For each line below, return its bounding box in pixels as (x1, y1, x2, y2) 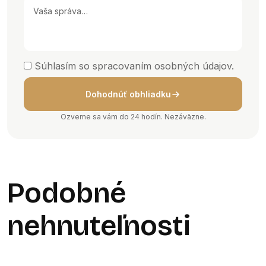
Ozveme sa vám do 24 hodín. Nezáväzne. (60, 112, 206, 121)
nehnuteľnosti (7, 208, 191, 243)
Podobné (7, 176, 126, 210)
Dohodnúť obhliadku (85, 89, 171, 99)
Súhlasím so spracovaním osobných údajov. (34, 60, 234, 72)
